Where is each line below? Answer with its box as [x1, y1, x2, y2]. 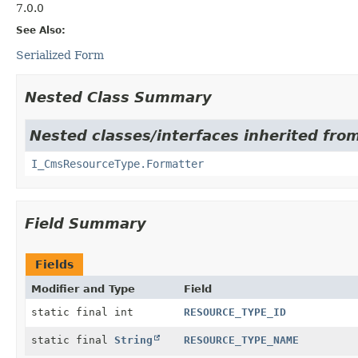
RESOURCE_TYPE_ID [183, 305, 286, 318]
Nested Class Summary [25, 88, 212, 105]
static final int [31, 305, 133, 318]
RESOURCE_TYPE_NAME [183, 333, 299, 346]
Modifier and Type [31, 282, 135, 295]
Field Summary [25, 214, 146, 232]
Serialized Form [16, 48, 104, 62]
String [114, 333, 153, 346]
